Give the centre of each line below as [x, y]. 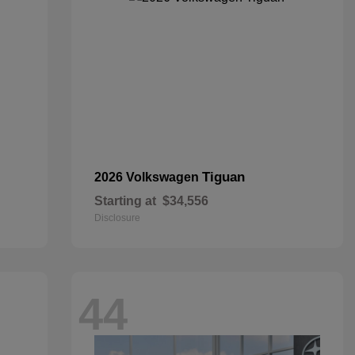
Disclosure [117, 218]
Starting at [125, 201]
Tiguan [223, 177]
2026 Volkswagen [148, 177]
